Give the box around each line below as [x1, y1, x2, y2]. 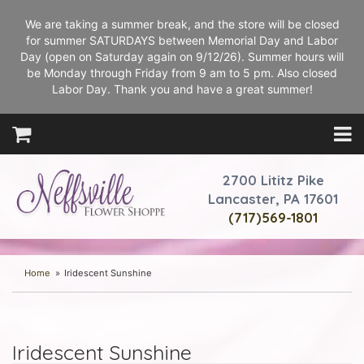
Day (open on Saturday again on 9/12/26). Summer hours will [20, 50, 344, 63]
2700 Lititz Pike [222, 171, 324, 188]
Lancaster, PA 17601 [208, 190, 338, 207]
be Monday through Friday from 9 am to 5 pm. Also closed [27, 66, 337, 80]
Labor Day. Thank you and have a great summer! [51, 82, 313, 96]
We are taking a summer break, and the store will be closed [24, 17, 340, 31]
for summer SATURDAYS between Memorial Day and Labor [26, 33, 338, 47]
